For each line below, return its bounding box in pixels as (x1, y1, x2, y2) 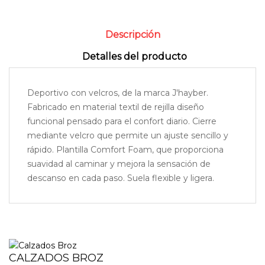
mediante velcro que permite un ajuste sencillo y (27, 130, 228, 141)
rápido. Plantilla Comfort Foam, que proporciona (27, 144, 224, 155)
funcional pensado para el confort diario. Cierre (27, 115, 216, 127)
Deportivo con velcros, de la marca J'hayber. (27, 87, 208, 98)
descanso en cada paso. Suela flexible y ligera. (27, 172, 214, 183)
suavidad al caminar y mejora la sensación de (27, 158, 211, 169)
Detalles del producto (82, 50, 187, 62)
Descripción (105, 28, 160, 40)
